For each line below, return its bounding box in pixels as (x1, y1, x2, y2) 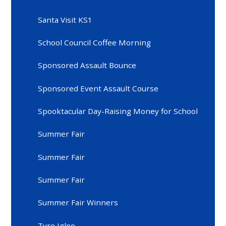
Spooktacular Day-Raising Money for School (38, 106, 198, 117)
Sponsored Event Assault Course (38, 83, 159, 93)
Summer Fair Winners (38, 197, 119, 208)
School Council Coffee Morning (38, 37, 151, 48)
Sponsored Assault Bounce (38, 60, 137, 71)
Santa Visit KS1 (38, 14, 93, 25)
